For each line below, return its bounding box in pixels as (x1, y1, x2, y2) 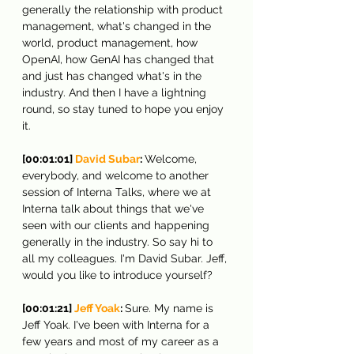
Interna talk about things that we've (22, 201, 207, 215)
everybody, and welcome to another (22, 168, 212, 182)
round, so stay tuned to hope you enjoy (22, 102, 227, 115)
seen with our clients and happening (22, 218, 213, 232)
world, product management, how (22, 36, 201, 49)
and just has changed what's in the (22, 69, 205, 82)
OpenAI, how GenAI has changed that (22, 52, 217, 66)
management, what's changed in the (22, 19, 214, 32)
